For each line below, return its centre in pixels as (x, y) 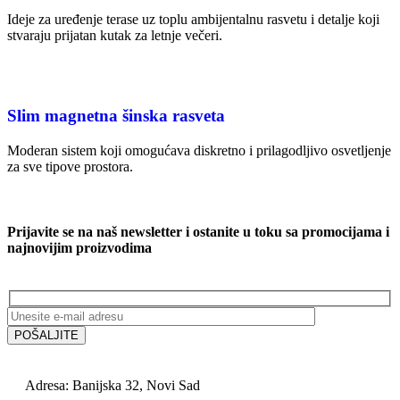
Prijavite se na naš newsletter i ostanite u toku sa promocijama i (198, 232)
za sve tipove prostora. (70, 167)
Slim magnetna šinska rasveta (116, 116)
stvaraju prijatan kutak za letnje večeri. (115, 35)
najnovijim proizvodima (79, 248)
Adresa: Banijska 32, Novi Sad (112, 386)
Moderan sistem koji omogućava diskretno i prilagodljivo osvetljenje (199, 151)
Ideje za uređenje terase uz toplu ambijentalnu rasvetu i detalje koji (193, 19)
